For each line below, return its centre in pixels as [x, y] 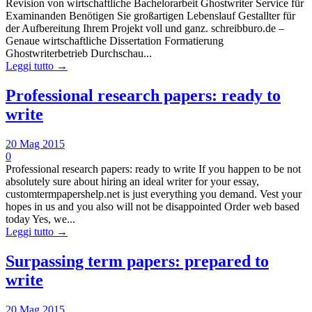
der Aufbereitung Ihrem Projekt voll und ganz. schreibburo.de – [145, 29]
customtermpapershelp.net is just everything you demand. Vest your [154, 194]
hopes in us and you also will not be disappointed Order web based [153, 206]
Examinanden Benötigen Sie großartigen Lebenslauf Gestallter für [150, 16]
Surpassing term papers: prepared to [137, 261]
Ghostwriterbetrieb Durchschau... [79, 54]
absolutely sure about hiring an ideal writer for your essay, [132, 181]
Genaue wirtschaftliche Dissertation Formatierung [115, 41]
